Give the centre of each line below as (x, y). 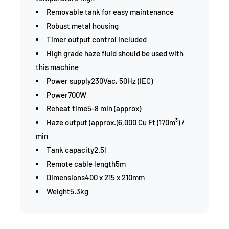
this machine (57, 67)
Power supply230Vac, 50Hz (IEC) (100, 81)
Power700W (66, 95)
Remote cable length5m (86, 164)
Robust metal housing (83, 26)
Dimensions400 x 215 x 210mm (96, 177)
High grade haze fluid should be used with (115, 53)
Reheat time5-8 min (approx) (94, 108)
